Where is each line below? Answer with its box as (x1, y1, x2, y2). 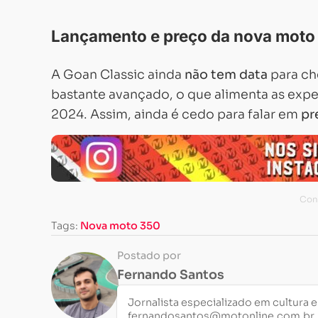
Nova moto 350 (80, 219, 160, 232)
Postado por (117, 249, 182, 262)
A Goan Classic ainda (51, 67, 185, 82)
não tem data (185, 67, 268, 82)
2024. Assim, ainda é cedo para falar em (51, 106, 301, 122)
